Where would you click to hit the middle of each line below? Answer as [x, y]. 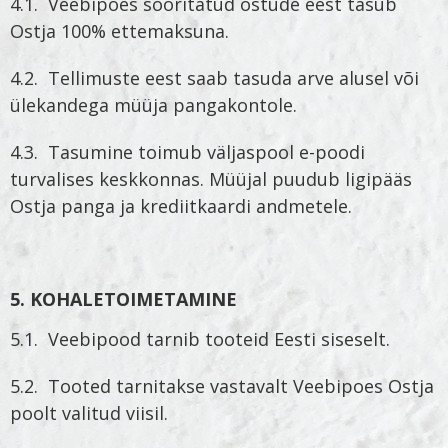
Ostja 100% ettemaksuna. [119, 31]
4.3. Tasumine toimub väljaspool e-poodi [187, 152]
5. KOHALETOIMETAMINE [123, 299]
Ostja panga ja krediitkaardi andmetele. [181, 206]
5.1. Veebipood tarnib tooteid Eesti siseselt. [200, 338]
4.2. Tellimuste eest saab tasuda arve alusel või [214, 78]
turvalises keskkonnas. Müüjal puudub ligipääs [211, 179]
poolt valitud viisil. [89, 412]
